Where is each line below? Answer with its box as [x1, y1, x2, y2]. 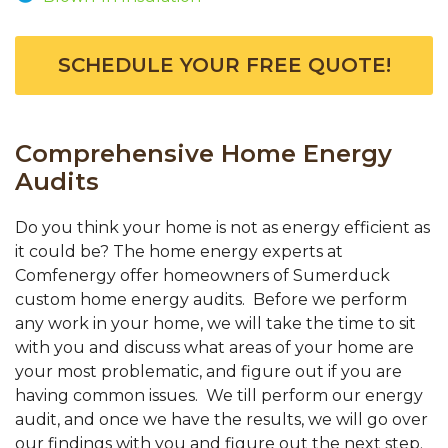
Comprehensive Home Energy [15, 139, 392, 169]
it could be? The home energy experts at [15, 242, 343, 262]
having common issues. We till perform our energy [15, 386, 423, 406]
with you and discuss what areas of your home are [15, 338, 414, 358]
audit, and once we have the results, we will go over [15, 410, 428, 430]
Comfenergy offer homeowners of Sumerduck [15, 266, 390, 286]
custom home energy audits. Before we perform [15, 290, 407, 310]
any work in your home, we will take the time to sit [15, 314, 416, 334]
